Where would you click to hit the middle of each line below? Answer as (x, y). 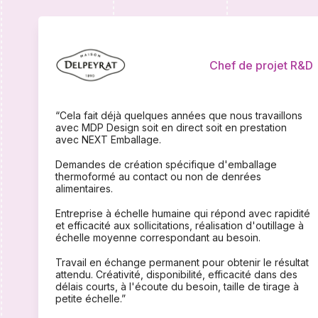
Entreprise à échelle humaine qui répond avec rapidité (183, 213)
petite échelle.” (92, 298)
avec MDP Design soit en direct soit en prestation (171, 127)
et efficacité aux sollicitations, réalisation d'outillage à (180, 225)
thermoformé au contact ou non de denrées (159, 176)
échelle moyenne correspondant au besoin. (158, 237)
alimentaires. (84, 188)
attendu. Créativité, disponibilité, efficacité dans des (177, 274)
